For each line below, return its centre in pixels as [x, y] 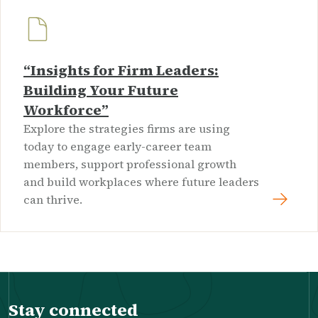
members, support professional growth [130, 164]
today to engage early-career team [117, 147]
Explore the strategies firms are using [127, 129]
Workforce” [66, 110]
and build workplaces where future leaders [141, 182]
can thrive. [53, 200]
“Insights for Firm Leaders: [121, 71]
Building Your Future [101, 91]
